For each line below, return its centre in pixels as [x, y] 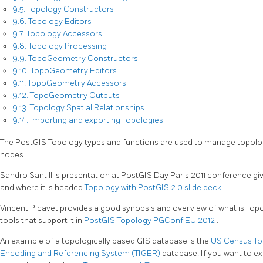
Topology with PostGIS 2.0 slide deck [154, 187]
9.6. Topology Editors [52, 21]
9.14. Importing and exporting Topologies [88, 120]
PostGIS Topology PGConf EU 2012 [150, 220]
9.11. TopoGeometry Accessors [69, 83]
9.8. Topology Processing [60, 46]
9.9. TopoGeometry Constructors [75, 58]
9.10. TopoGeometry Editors [65, 71]
